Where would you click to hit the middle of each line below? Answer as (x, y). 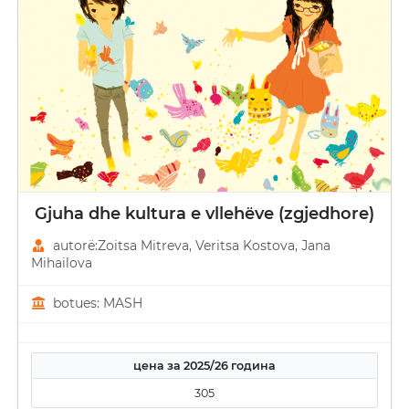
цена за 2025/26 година (204, 366)
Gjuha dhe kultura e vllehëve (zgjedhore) (204, 213)
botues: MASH (95, 304)
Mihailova (61, 262)
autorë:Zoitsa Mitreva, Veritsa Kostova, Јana (189, 245)
